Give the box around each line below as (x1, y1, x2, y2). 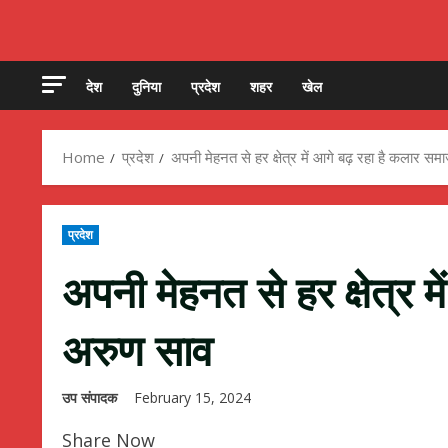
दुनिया (132, 75, 161, 97)
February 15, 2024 (134, 388, 255, 408)
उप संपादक (62, 388, 117, 408)
